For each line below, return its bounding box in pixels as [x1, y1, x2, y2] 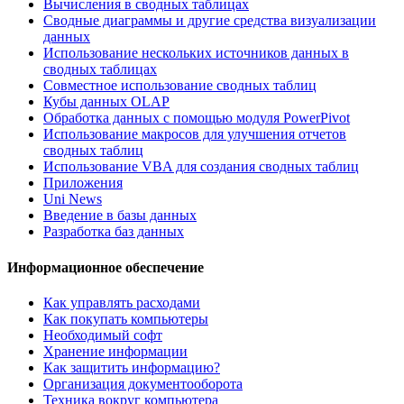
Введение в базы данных [43, 207, 197, 224]
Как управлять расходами [43, 294, 200, 310]
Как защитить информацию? [43, 359, 220, 375]
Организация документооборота [43, 375, 243, 391]
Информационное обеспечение [7, 259, 204, 275]
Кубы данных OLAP [43, 94, 170, 110]
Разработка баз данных [43, 224, 184, 240]
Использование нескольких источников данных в [43, 45, 349, 61]
